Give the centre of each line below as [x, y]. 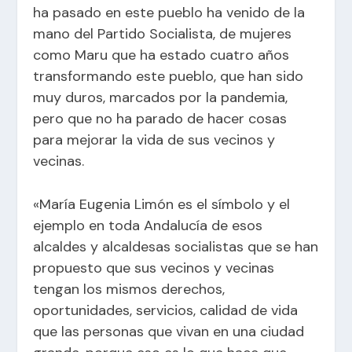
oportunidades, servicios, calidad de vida [166, 311]
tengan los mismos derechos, [129, 290]
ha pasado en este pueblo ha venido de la [169, 12]
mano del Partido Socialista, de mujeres [163, 33]
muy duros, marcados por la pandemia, [161, 97]
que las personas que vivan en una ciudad [169, 332]
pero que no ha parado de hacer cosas [160, 118]
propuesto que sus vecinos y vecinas [154, 268]
